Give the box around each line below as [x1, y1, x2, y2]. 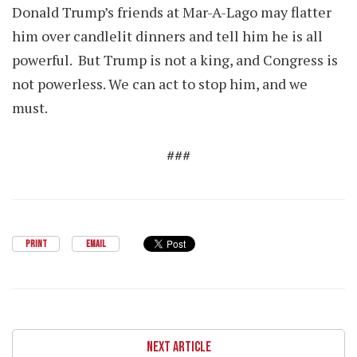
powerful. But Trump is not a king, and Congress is [12, 50, 338, 69]
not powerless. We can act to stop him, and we [12, 74, 308, 93]
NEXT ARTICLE [146, 339, 211, 355]
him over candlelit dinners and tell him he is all [12, 26, 323, 45]
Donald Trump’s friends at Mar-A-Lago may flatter [12, 2, 331, 22]
